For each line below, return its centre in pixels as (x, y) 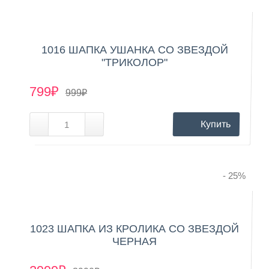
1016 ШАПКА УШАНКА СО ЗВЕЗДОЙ (134, 50)
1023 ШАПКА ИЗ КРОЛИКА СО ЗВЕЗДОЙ (134, 228)
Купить (216, 124)
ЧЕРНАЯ (134, 241)
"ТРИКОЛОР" (134, 62)
